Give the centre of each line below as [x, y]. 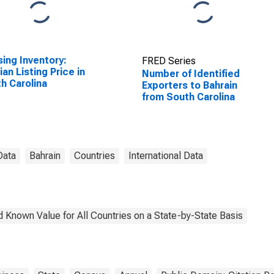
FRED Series [168, 61]
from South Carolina [188, 97]
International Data [166, 156]
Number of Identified [191, 74]
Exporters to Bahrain [189, 85]
